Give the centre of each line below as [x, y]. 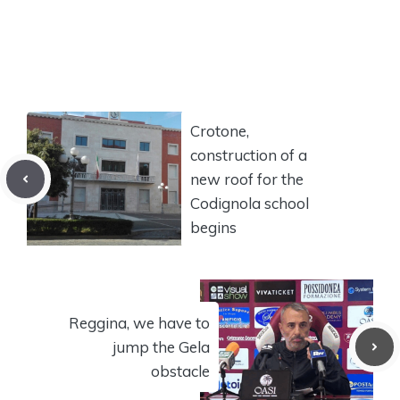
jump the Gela [161, 346]
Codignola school [250, 203]
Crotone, [220, 130]
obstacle [180, 371]
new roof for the [247, 179]
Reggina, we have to [139, 322]
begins [213, 227]
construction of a [249, 154]
